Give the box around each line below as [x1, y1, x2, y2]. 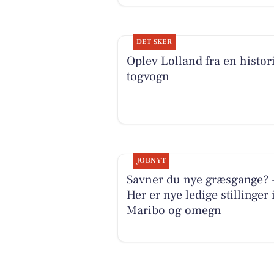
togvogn [126, 68, 169, 85]
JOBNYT [136, 155, 166, 165]
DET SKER [136, 37, 172, 47]
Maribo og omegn [126, 202, 221, 218]
